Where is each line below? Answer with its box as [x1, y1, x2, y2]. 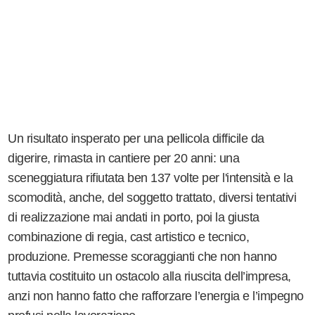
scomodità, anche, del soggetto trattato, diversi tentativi [8, 190, 297, 205]
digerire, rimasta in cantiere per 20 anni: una [8, 150, 240, 165]
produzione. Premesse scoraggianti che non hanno [8, 249, 277, 264]
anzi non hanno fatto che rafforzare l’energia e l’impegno [8, 288, 304, 303]
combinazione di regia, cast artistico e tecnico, [8, 229, 250, 244]
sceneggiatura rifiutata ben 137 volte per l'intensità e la [8, 170, 293, 185]
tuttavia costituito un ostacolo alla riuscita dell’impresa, [8, 269, 291, 283]
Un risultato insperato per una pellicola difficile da [8, 131, 264, 146]
